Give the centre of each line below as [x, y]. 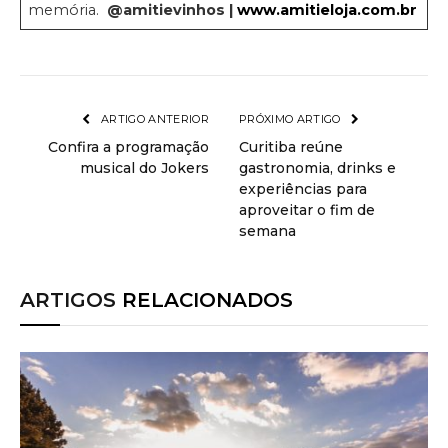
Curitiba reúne [291, 146]
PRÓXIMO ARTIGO [291, 118]
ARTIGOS [71, 299]
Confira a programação [128, 146]
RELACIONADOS [207, 299]
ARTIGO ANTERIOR [153, 118]
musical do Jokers [144, 167]
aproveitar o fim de [307, 209]
